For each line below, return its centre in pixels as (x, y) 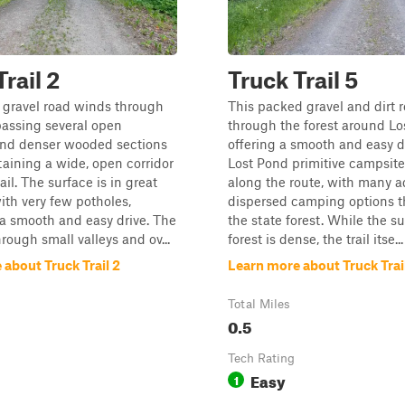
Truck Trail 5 (293, 80)
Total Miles (259, 304)
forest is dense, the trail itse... (316, 239)
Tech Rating (261, 358)
